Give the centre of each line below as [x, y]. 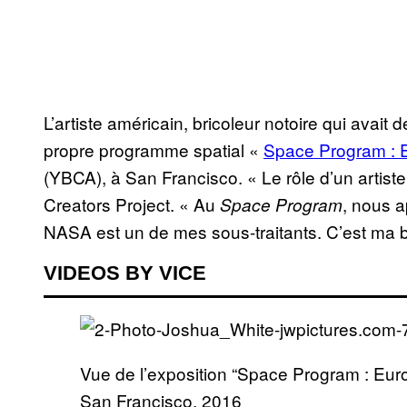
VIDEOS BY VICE [125, 273]
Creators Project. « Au [132, 204]
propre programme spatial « [154, 150]
